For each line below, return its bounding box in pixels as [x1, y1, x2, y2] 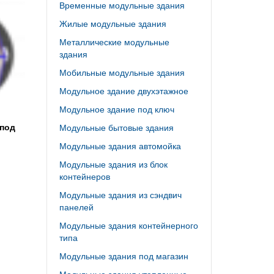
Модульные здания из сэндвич [59, 188, 182, 201]
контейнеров [59, 170, 110, 182]
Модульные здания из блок [59, 158, 168, 170]
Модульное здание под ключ [59, 103, 174, 115]
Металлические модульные [59, 35, 169, 48]
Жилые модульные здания [59, 17, 166, 29]
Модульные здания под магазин [59, 250, 188, 262]
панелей [59, 201, 94, 213]
